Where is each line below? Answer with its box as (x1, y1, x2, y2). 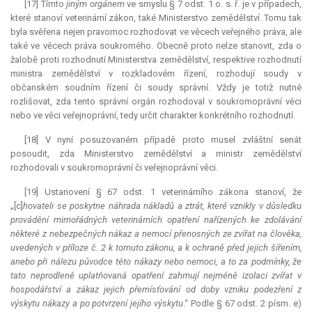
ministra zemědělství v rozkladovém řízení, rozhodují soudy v (10, 68, 302, 79)
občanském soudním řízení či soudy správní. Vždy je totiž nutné (10, 82, 302, 93)
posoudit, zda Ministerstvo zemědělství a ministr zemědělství (10, 148, 302, 159)
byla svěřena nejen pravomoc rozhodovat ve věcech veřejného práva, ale (10, 26, 302, 38)
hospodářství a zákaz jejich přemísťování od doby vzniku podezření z (10, 284, 302, 295)
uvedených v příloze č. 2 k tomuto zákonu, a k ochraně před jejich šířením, (10, 242, 302, 253)
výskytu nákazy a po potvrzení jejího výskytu (10, 298, 184, 309)
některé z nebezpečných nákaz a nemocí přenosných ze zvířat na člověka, (10, 228, 302, 240)
